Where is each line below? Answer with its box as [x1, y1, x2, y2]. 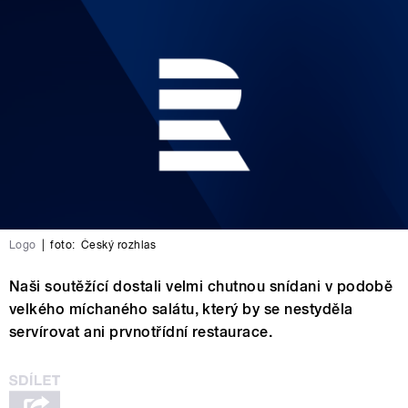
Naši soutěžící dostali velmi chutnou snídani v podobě [9, 277, 393, 295]
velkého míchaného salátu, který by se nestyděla [9, 300, 353, 318]
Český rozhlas [80, 238, 157, 251]
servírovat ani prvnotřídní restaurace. [9, 322, 273, 341]
